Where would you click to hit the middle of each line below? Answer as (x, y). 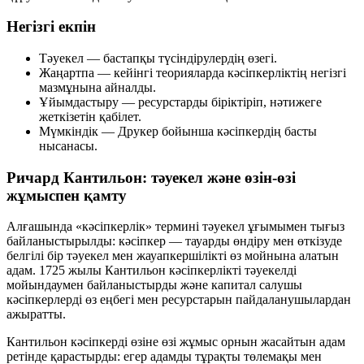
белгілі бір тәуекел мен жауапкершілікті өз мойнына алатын (173, 256)
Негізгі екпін (51, 27)
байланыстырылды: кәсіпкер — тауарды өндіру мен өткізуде (174, 241)
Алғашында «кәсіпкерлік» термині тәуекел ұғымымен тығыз (175, 227)
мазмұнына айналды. (97, 87)
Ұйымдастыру (79, 102)
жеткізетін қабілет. (90, 116)
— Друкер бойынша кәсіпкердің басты (208, 131)
